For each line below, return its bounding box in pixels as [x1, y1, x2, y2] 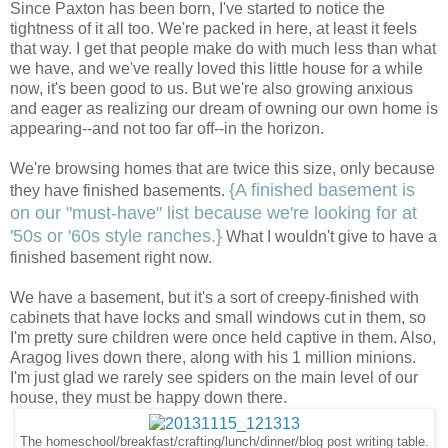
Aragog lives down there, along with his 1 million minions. [10, 349, 416, 367]
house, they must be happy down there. [10, 389, 287, 407]
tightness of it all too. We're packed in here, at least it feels [10, 20, 417, 38]
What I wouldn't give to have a [222, 228, 437, 246]
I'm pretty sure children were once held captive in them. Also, [10, 329, 436, 347]
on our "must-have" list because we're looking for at [10, 203, 417, 224]
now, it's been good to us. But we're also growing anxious [10, 80, 413, 98]
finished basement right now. [10, 249, 212, 267]
